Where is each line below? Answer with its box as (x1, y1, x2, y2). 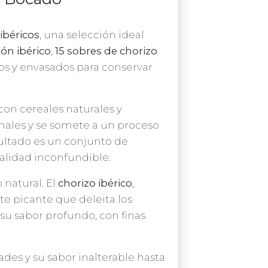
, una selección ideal (39, 28, 144, 41)
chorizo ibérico (58, 176, 132, 189)
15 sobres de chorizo (55, 44, 157, 57)
